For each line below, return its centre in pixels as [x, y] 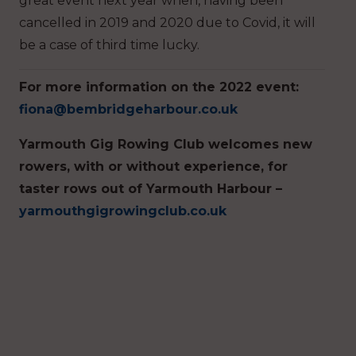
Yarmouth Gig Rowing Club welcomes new [166, 144]
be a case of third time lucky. [109, 44]
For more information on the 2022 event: [159, 87]
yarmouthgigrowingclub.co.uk [123, 211]
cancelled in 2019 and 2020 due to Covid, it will [167, 22]
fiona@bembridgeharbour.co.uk [128, 109]
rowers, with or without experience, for [153, 166]
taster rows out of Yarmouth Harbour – [151, 188]
